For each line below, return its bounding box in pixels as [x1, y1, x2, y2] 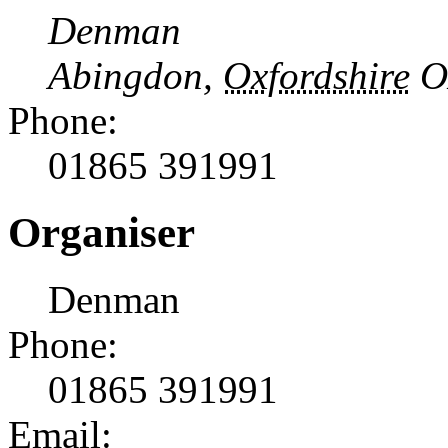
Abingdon [48, 54, 203, 98]
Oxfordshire [223, 54, 410, 98]
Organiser [8, 209, 195, 257]
